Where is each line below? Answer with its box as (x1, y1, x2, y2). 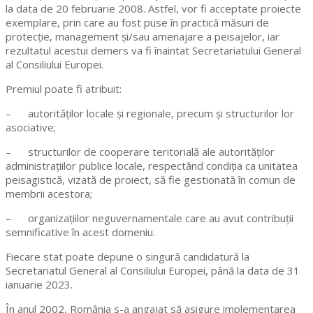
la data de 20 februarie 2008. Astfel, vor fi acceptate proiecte (6, 1, 301, 16)
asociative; (6, 120, 56, 135)
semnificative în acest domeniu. (6, 225, 155, 240)
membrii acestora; (6, 187, 92, 201)
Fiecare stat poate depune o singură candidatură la (6, 249, 249, 264)
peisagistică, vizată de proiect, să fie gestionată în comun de (6, 173, 296, 187)
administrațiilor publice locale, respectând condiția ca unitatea (6, 159, 298, 173)
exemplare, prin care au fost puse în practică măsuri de (6, 15, 269, 30)
